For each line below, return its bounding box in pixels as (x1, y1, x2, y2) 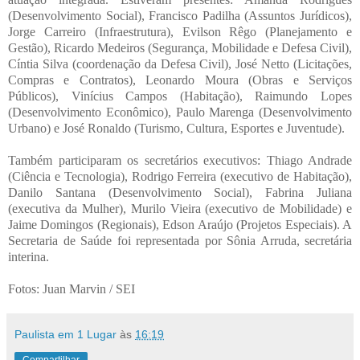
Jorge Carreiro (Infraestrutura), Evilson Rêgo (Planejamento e (8, 24, 352, 39)
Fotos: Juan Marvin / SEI (8, 281, 135, 296)
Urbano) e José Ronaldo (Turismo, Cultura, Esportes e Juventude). (8, 121, 345, 135)
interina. (8, 249, 49, 264)
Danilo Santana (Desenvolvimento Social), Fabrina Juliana (8, 185, 352, 199)
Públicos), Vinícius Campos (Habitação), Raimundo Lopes (8, 88, 352, 103)
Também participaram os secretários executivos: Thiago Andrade (8, 153, 352, 167)
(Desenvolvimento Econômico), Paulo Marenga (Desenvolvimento (8, 104, 352, 119)
